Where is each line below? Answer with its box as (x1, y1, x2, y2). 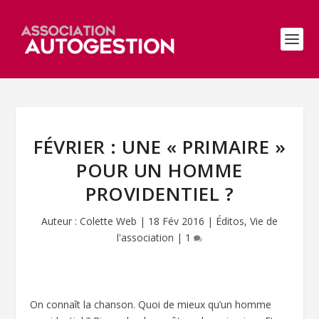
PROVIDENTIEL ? (85, 181, 234, 206)
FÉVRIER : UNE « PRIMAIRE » (33, 134, 286, 159)
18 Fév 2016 (148, 214, 204, 228)
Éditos (216, 214, 244, 228)
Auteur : (41, 214, 80, 228)
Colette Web (80, 214, 137, 228)
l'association (117, 231, 174, 244)
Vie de (250, 214, 278, 228)
